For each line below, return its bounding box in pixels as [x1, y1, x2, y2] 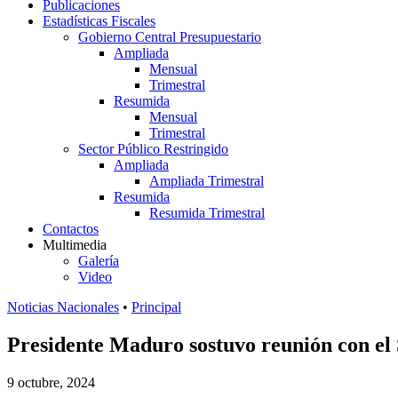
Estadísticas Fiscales [43, 13, 155, 28]
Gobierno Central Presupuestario [78, 29, 261, 44]
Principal [131, 299, 181, 314]
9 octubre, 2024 [7, 374, 95, 390]
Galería [78, 253, 119, 268]
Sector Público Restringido [78, 141, 228, 156]
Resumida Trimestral [149, 205, 265, 220]
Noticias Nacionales [7, 299, 119, 314]
